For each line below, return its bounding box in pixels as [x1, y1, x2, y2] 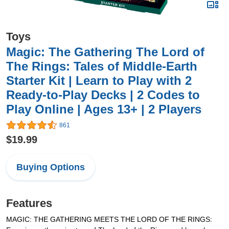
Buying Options [16, 162, 85, 173]
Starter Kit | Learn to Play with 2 [6, 74, 192, 87]
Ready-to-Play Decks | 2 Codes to [6, 88, 200, 102]
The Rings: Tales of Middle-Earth [6, 59, 197, 73]
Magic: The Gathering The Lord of [6, 45, 204, 59]
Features [6, 197, 52, 210]
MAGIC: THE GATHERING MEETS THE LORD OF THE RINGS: [6, 215, 212, 224]
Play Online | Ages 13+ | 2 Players [6, 102, 201, 116]
